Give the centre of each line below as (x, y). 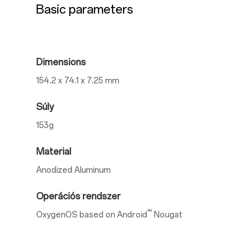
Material (54, 152)
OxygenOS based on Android (92, 215)
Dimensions (61, 62)
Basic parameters (85, 9)
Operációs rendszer (78, 196)
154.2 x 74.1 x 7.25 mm (78, 81)
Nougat (167, 215)
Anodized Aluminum (73, 170)
